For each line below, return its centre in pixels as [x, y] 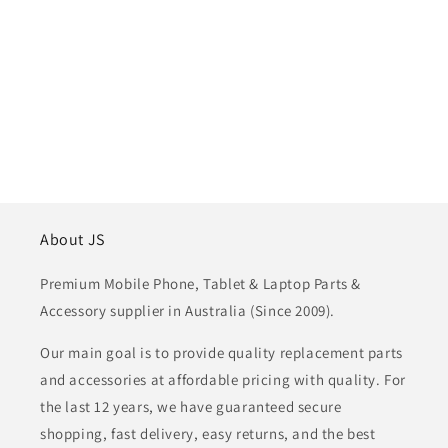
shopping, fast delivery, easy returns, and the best [208, 434]
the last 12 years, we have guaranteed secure [191, 407]
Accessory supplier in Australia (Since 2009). [188, 311]
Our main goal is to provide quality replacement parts [221, 353]
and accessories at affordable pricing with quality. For [223, 380]
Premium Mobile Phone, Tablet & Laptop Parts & [201, 284]
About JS [72, 240]
